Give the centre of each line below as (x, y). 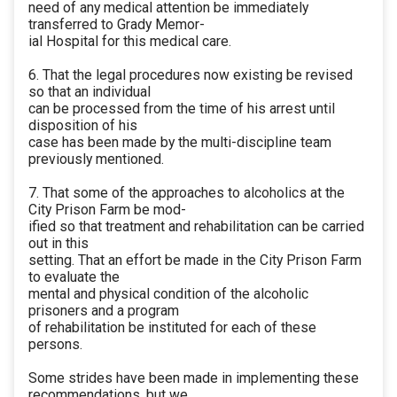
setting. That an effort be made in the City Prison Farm (195, 261)
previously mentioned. (96, 160)
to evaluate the (74, 277)
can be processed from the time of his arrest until (182, 109)
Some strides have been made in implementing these (194, 378)
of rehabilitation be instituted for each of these (172, 328)
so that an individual (90, 92)
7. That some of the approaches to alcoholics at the (187, 193)
